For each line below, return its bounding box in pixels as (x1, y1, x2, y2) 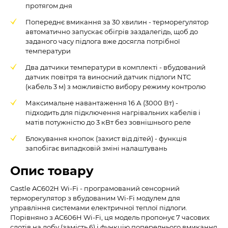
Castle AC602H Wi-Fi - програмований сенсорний (10, 184, 180, 192)
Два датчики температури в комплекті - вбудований (25, 63, 206, 71)
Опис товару (10, 163, 94, 178)
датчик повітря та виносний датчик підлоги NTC (25, 72, 191, 81)
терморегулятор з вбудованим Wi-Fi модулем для (10, 193, 180, 202)
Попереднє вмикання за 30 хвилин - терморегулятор (25, 17, 209, 26)
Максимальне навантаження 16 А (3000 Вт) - (25, 98, 178, 107)
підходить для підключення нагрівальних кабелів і (25, 108, 201, 117)
